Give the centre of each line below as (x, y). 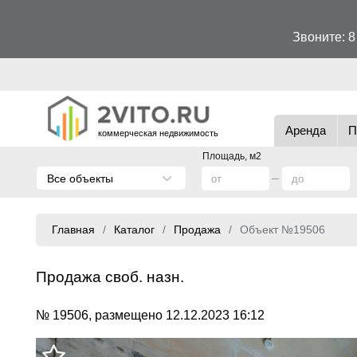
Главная (73, 229)
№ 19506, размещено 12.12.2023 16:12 (150, 315)
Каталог (134, 229)
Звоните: (320, 37)
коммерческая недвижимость (158, 133)
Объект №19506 (282, 229)
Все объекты (80, 178)
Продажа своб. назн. (110, 277)
